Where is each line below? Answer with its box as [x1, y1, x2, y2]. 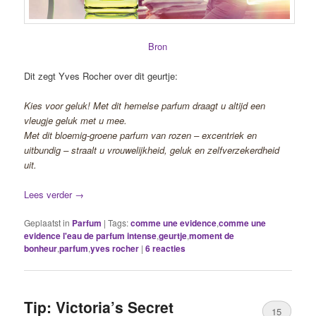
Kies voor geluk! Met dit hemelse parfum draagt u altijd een [24, 99, 266, 113]
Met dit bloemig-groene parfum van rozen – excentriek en [24, 128, 257, 142]
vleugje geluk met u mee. [24, 114, 128, 128]
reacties [150, 242, 186, 255]
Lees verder [24, 188, 75, 202]
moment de [189, 229, 235, 243]
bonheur [24, 242, 58, 255]
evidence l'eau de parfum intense [24, 229, 157, 243]
